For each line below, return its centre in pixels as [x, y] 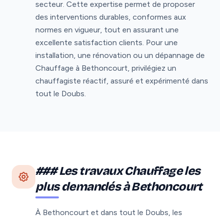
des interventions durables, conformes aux [111, 17]
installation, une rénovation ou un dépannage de [120, 55]
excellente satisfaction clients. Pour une [107, 42]
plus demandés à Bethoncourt [119, 186]
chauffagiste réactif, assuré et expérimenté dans [122, 81]
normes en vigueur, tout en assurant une [107, 29]
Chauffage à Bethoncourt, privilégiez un [106, 68]
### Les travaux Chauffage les [118, 171]
